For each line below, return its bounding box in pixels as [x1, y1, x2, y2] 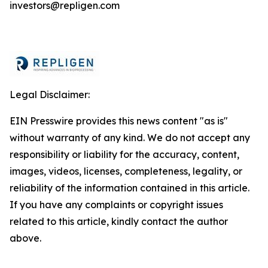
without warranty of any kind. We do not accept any [10, 132, 250, 144]
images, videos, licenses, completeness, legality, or [10, 165, 242, 177]
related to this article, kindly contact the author [10, 215, 228, 227]
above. [10, 232, 41, 244]
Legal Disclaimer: [10, 89, 90, 100]
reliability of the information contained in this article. [10, 182, 249, 194]
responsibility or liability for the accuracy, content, [10, 148, 239, 160]
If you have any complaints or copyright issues [10, 199, 223, 211]
